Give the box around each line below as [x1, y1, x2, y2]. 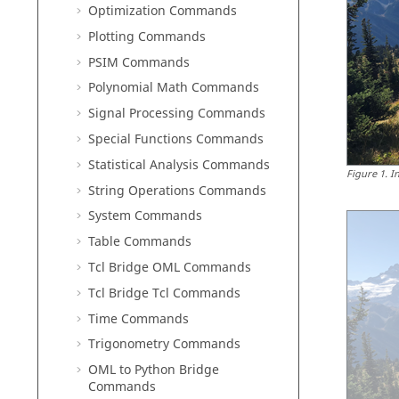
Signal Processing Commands [88, 104, 265, 124]
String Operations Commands [88, 181, 266, 200]
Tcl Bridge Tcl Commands [88, 283, 240, 303]
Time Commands [88, 309, 189, 329]
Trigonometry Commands [88, 335, 240, 354]
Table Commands [88, 232, 191, 252]
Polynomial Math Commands [88, 78, 259, 98]
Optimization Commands [88, 2, 237, 21]
